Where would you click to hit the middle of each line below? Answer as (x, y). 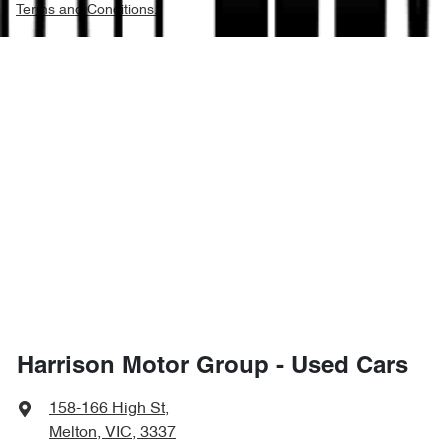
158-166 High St (107, 408)
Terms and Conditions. (87, 10)
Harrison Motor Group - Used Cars (212, 366)
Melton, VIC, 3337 (112, 432)
